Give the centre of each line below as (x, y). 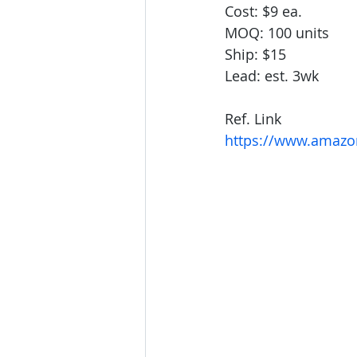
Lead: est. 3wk (272, 76)
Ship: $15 (257, 55)
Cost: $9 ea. (263, 12)
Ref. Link (253, 119)
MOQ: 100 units (277, 33)
